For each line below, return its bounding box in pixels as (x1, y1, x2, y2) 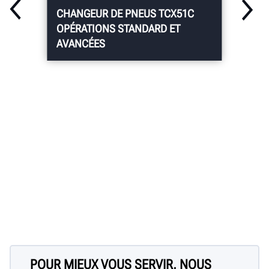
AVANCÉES (56, 37, 106, 50)
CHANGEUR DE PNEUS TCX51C (56, 7, 195, 20)
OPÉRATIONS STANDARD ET (56, 22, 181, 35)
